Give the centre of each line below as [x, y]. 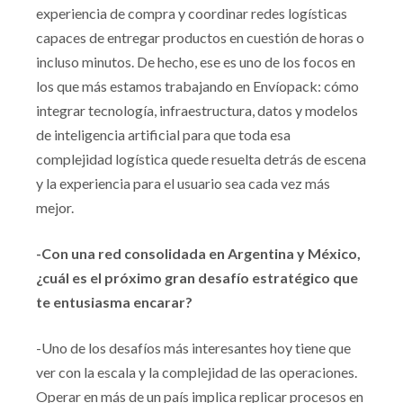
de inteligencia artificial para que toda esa [163, 134]
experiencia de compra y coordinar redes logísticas [192, 13]
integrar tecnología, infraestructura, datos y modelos [197, 110]
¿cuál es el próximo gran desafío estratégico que [197, 278]
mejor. [56, 207]
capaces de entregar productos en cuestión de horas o [200, 37]
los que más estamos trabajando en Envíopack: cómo [197, 86]
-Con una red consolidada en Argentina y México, [198, 253]
